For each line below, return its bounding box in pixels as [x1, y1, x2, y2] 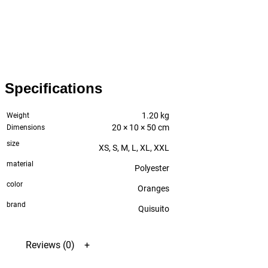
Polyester [135, 163, 169, 173]
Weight [7, 111, 29, 120]
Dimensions [7, 123, 45, 132]
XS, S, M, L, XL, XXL [99, 142, 169, 153]
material [7, 159, 33, 168]
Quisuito [138, 203, 169, 214]
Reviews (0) [26, 239, 75, 251]
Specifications [5, 80, 102, 96]
